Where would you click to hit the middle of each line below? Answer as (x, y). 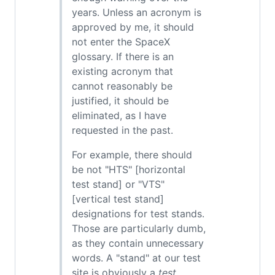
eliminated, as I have (119, 115)
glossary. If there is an (123, 56)
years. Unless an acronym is (137, 12)
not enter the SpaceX (121, 42)
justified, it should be (120, 101)
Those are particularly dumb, (139, 228)
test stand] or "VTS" (118, 184)
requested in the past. (122, 130)
